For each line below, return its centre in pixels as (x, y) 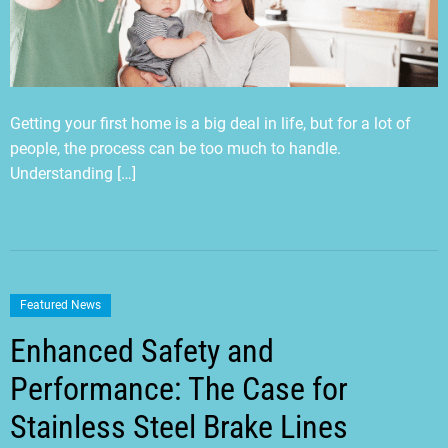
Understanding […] (73, 173)
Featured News (60, 304)
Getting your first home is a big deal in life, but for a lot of (210, 123)
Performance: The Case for (179, 388)
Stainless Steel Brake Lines (179, 426)
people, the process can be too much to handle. (175, 148)
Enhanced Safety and (142, 350)
